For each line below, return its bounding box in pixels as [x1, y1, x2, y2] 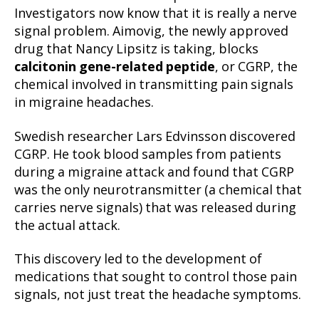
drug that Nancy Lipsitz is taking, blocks [14, 41, 258, 58]
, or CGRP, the [215, 59, 298, 75]
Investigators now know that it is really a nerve [14, 6, 297, 22]
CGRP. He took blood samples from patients [14, 146, 281, 163]
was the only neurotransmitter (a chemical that [14, 182, 302, 199]
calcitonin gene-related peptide [14, 59, 215, 75]
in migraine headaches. [14, 95, 154, 111]
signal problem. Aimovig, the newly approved [14, 23, 288, 40]
